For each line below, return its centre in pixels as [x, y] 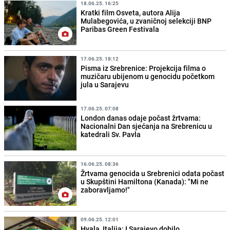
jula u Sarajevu [105, 84]
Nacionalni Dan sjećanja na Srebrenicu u [147, 126]
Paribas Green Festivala [120, 29]
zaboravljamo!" [106, 190]
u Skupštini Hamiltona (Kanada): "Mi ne [145, 182]
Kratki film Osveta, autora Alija [131, 12]
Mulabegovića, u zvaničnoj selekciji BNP [146, 21]
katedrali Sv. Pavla [111, 134]
